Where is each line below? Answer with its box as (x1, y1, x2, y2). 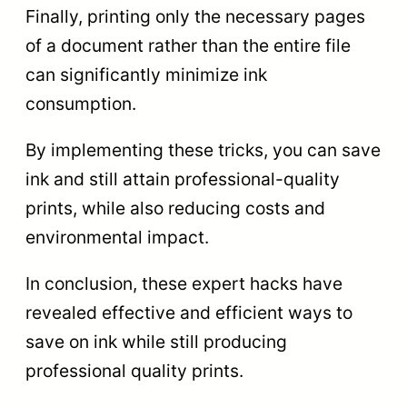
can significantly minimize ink (25, 63, 267, 85)
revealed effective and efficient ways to (25, 302, 352, 324)
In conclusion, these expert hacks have (25, 273, 342, 295)
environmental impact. (25, 226, 209, 249)
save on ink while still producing (25, 331, 287, 353)
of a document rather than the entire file (25, 34, 351, 56)
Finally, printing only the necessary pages (25, 5, 365, 27)
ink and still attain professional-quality (25, 168, 340, 191)
